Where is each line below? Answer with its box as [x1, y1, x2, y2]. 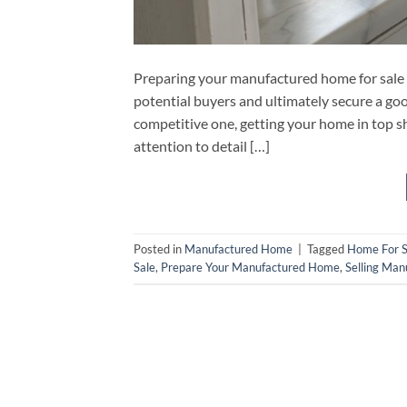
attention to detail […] [134, 136, 270, 154]
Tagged [307, 242, 347, 257]
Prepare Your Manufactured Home [161, 260, 340, 275]
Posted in [134, 242, 184, 257]
